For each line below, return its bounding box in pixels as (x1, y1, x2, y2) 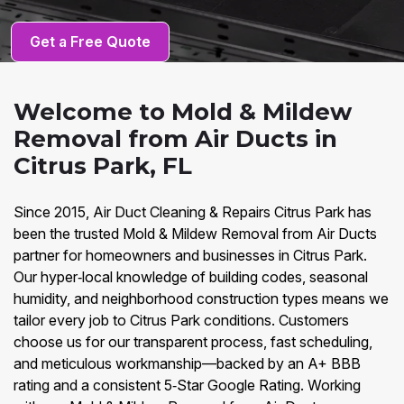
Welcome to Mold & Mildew (14, 97, 352, 126)
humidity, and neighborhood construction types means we (14, 289, 389, 308)
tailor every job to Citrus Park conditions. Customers (14, 311, 349, 329)
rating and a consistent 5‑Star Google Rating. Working (14, 376, 361, 394)
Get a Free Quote (30, 32, 151, 50)
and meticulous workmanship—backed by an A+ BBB (14, 354, 361, 372)
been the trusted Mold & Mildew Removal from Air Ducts (14, 225, 377, 243)
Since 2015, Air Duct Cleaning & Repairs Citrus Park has (14, 203, 372, 221)
